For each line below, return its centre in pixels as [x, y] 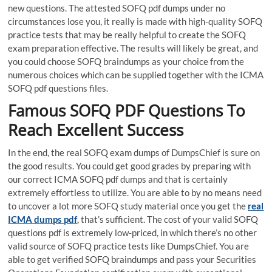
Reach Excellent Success [96, 130]
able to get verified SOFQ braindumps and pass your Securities [132, 260]
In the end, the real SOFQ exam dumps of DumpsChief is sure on [134, 153]
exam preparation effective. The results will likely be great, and [133, 48]
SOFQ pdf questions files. [58, 88]
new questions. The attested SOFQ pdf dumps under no [117, 8]
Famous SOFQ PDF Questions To [127, 111]
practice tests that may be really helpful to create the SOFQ [127, 35]
